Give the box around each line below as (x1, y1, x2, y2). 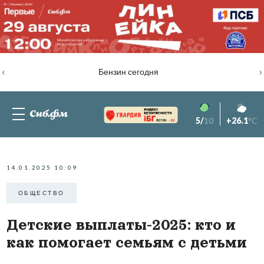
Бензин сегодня (98, 67, 159, 77)
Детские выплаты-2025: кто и (6, 216, 236, 233)
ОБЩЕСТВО (18, 189, 65, 197)
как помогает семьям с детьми (6, 234, 247, 250)
